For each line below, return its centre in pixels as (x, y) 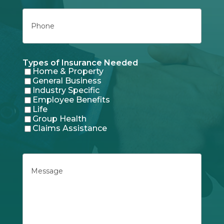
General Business (67, 80)
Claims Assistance (69, 128)
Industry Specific (66, 90)
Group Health (59, 118)
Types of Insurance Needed (80, 62)
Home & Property (68, 71)
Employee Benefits (71, 99)
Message (40, 157)
